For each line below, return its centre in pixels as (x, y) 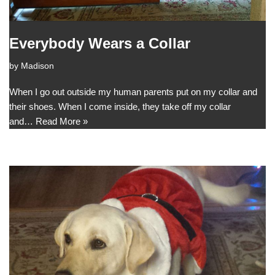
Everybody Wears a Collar (100, 44)
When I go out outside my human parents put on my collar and (133, 92)
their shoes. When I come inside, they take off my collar (120, 107)
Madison (37, 66)
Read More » (62, 122)
